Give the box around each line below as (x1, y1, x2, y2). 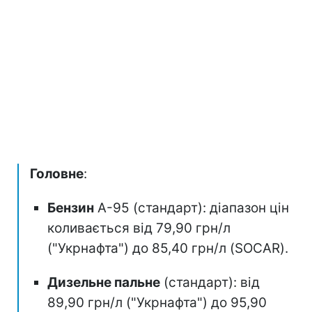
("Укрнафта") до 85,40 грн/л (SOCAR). (47, 240, 288, 256)
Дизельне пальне (47, 274, 160, 290)
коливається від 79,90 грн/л (47, 219, 231, 236)
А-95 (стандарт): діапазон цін (94, 199, 289, 216)
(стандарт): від (160, 274, 260, 290)
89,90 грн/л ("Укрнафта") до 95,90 (47, 294, 267, 311)
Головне (30, 165, 84, 182)
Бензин (47, 199, 94, 216)
